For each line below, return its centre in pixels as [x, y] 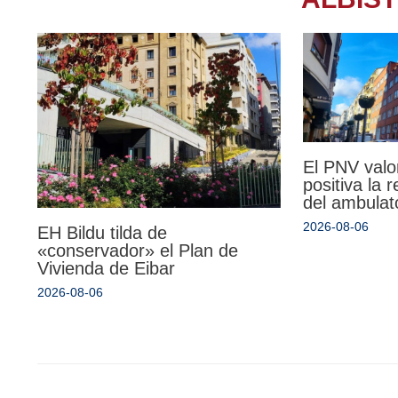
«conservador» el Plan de [138, 251]
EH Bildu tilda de [102, 233]
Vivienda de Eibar [106, 269]
